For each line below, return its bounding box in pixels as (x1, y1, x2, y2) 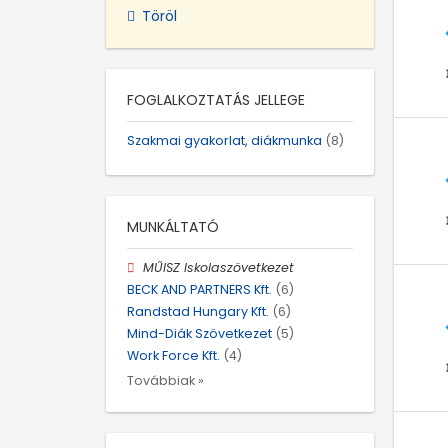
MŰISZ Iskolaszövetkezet (143, 258, 295, 276)
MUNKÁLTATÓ (127, 216, 219, 237)
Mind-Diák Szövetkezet (127, 325, 272, 343)
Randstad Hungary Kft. (127, 303, 269, 321)
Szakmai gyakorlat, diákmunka (127, 131, 322, 149)
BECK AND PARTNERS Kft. (127, 280, 272, 298)
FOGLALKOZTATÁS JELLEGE (127, 89, 305, 110)
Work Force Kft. (127, 347, 220, 365)
